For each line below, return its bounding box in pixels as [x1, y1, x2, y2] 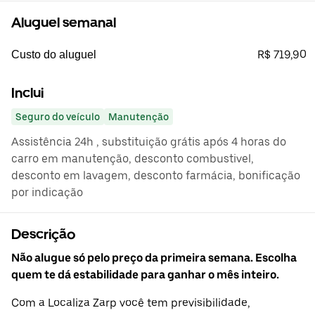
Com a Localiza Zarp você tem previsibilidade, [11, 296, 250, 310]
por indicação [11, 186, 83, 200]
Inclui [11, 84, 44, 102]
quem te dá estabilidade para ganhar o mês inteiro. [11, 268, 279, 282]
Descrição [11, 226, 75, 243]
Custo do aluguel [11, 49, 96, 61]
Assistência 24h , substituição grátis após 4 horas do [11, 135, 286, 149]
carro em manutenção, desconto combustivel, [11, 152, 254, 166]
